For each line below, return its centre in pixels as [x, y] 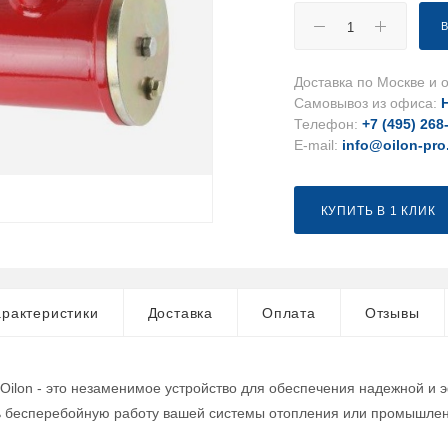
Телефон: [328, 124]
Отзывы [392, 313]
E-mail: [318, 145]
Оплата [289, 313]
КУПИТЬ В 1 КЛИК [378, 211]
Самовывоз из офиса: [368, 103]
